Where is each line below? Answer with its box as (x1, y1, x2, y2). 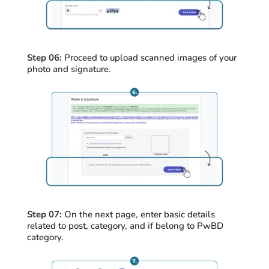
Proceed (64, 52, 97, 64)
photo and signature (26, 63, 109, 76)
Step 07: (26, 208, 62, 221)
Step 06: (26, 52, 62, 64)
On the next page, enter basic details (61, 208, 215, 221)
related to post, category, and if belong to (26, 220, 197, 232)
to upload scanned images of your (97, 52, 237, 64)
